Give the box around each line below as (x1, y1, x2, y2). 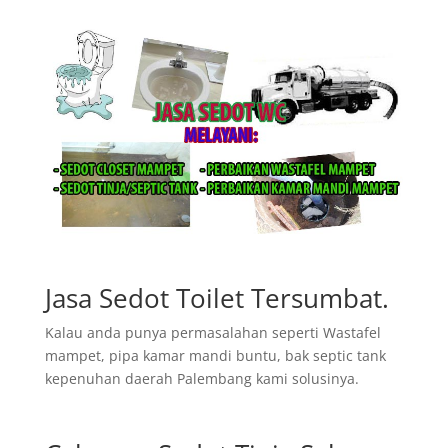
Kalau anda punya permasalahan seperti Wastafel (44, 322, 381, 342)
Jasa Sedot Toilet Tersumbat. (44, 279, 389, 316)
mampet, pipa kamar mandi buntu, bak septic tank (44, 345, 386, 365)
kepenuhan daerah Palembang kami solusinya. (44, 368, 359, 388)
